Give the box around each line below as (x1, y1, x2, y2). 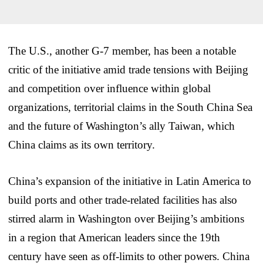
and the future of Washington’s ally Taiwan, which (8, 119, 235, 132)
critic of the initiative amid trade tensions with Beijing (8, 63, 248, 76)
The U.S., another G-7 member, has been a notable (8, 44, 236, 57)
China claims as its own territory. (8, 138, 155, 151)
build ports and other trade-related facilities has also (8, 193, 237, 206)
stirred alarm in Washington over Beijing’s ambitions (8, 212, 244, 225)
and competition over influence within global (8, 82, 211, 95)
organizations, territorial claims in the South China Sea (8, 100, 252, 113)
